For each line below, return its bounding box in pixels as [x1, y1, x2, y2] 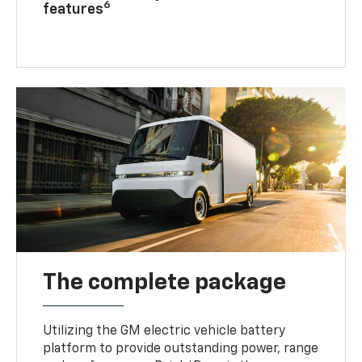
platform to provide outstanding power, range [43, 342, 319, 356]
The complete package [43, 271, 287, 294]
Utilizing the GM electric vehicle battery [43, 324, 286, 338]
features [43, 2, 104, 17]
